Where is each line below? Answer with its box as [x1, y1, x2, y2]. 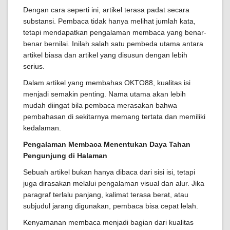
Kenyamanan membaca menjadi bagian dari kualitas [23, 218, 194, 227]
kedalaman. [23, 124, 61, 132]
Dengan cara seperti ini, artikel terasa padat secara [23, 6, 189, 14]
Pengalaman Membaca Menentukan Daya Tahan [23, 140, 190, 149]
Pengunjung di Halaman [23, 151, 107, 160]
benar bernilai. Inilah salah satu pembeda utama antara [23, 40, 203, 48]
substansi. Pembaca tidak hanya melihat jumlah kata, [23, 17, 196, 26]
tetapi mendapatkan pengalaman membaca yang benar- [23, 28, 206, 37]
